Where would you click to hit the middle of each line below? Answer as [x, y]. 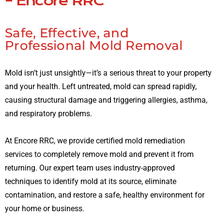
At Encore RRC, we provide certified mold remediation [95, 140]
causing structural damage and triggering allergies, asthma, [106, 100]
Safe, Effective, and [67, 33]
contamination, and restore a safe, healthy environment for [105, 195]
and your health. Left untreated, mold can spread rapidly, [101, 86]
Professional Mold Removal [94, 45]
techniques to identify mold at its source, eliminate [91, 181]
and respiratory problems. [48, 113]
